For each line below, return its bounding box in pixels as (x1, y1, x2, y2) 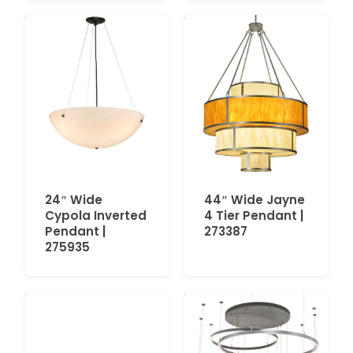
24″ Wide (45, 191, 102, 208)
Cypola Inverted (45, 206, 147, 224)
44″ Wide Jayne (204, 191, 305, 208)
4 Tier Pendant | (204, 206, 303, 224)
